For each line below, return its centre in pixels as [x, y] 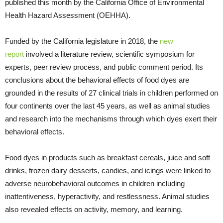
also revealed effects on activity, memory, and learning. [94, 210]
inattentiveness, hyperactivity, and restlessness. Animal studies [107, 197]
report [14, 54]
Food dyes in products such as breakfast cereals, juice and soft [108, 158]
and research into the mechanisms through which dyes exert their [111, 119]
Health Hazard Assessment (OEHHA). [68, 15]
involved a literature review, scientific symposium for [109, 54]
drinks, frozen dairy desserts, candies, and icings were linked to [108, 171]
